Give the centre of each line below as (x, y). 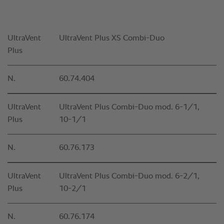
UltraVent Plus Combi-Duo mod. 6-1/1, (129, 108)
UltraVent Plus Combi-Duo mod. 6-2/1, (129, 177)
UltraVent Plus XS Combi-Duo (112, 39)
